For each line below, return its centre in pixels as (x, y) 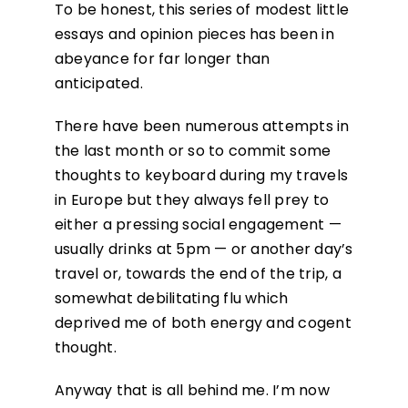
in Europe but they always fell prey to (192, 200)
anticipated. (98, 84)
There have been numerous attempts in (202, 127)
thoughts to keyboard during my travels (201, 176)
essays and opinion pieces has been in (194, 35)
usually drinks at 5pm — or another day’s (204, 250)
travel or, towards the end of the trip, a (198, 274)
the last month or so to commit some (193, 151)
